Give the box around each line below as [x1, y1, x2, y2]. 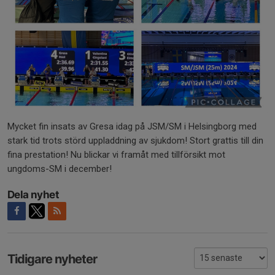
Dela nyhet [7, 188, 59, 201]
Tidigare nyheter [7, 252, 97, 266]
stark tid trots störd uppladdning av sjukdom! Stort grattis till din [7, 135, 263, 146]
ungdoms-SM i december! [7, 163, 112, 174]
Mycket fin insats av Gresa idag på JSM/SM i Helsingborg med [7, 121, 257, 132]
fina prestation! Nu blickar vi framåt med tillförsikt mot [7, 149, 225, 160]
